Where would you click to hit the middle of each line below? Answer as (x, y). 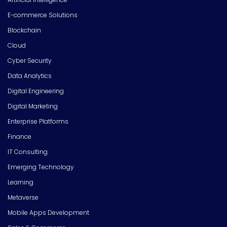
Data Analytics (30, 76)
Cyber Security (30, 61)
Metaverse (23, 198)
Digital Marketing (33, 106)
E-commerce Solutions (43, 15)
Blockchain (24, 30)
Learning (21, 182)
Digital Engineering (36, 91)
